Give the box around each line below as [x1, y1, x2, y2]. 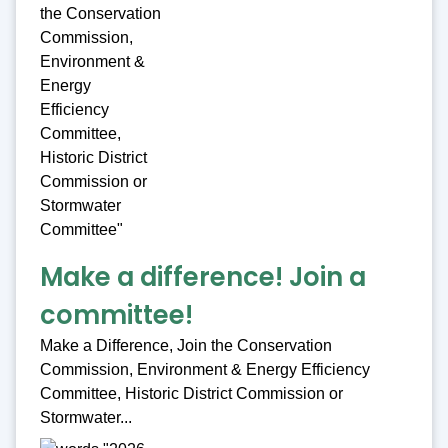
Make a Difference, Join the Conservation [40, 337, 332, 355]
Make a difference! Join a [40, 259, 366, 296]
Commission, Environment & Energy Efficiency [40, 361, 370, 379]
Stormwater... [40, 409, 132, 427]
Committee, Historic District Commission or [40, 385, 343, 403]
